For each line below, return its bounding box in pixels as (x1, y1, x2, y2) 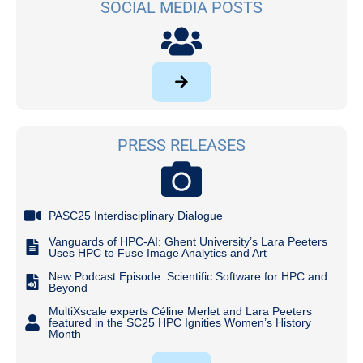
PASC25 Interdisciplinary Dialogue (49, 208, 223, 222)
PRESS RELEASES (117, 135, 246, 156)
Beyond (49, 280, 88, 294)
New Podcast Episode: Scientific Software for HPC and (49, 269, 327, 283)
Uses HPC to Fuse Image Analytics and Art (49, 246, 267, 259)
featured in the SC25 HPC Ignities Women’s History (49, 315, 311, 329)
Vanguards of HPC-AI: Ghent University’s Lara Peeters (49, 234, 327, 248)
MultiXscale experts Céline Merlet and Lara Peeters (49, 304, 312, 318)
